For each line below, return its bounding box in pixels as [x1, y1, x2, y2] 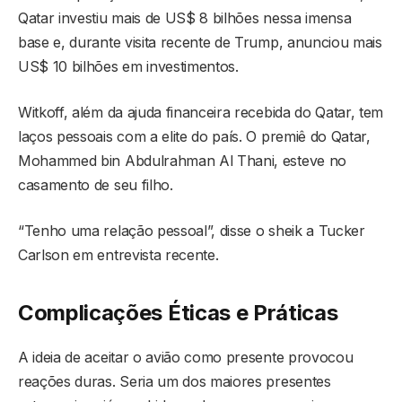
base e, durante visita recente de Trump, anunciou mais [18, 33, 382, 52]
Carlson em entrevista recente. [18, 246, 219, 265]
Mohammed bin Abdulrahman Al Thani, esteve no [18, 152, 346, 170]
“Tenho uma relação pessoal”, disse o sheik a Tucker [18, 222, 365, 240]
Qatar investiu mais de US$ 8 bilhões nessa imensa [18, 9, 352, 28]
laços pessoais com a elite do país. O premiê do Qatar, [18, 127, 371, 146]
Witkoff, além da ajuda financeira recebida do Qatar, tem [18, 103, 384, 122]
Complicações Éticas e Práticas [18, 299, 338, 326]
